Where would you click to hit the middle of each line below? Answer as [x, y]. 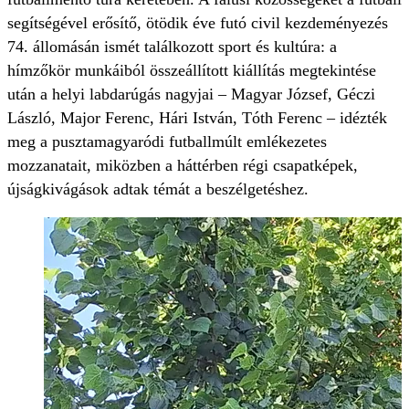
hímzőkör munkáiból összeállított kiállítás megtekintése [192, 71]
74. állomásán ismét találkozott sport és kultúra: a [172, 47]
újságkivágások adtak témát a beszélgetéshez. [160, 189]
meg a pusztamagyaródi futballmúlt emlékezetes [167, 142]
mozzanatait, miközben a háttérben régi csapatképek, [183, 166]
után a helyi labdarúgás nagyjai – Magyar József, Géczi [191, 94]
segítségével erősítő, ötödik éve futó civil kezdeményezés [198, 23]
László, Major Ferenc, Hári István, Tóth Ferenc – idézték [197, 118]
